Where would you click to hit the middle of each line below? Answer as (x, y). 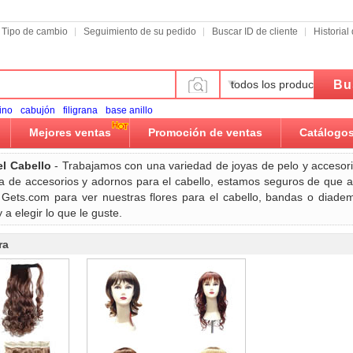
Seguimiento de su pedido (140, 32)
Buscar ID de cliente (255, 32)
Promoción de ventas (205, 132)
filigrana (80, 110)
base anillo (129, 110)
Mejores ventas (70, 132)
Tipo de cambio (35, 32)
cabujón (38, 110)
